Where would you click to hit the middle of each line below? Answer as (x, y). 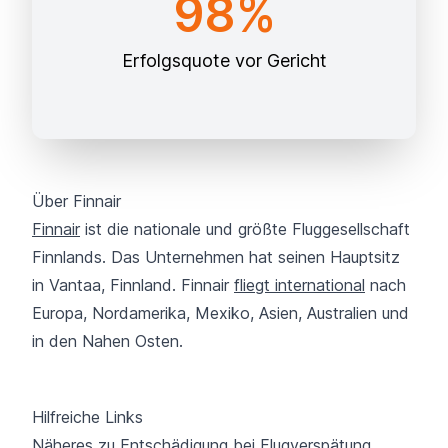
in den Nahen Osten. (107, 340)
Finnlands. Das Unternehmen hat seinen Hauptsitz (216, 256)
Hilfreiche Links (87, 416)
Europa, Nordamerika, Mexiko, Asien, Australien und (220, 312)
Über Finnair (76, 200)
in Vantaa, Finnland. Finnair (133, 284)
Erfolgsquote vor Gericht (224, 60)
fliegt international (299, 284)
